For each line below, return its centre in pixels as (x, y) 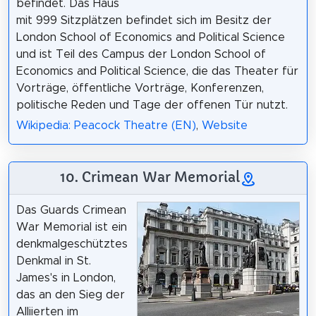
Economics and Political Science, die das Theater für (157, 72)
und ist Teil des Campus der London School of (141, 55)
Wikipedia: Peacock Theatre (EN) (106, 125)
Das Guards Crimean (71, 210)
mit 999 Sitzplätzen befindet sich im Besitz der (144, 21)
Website (224, 125)
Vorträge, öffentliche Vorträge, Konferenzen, (140, 89)
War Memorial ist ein (71, 227)
